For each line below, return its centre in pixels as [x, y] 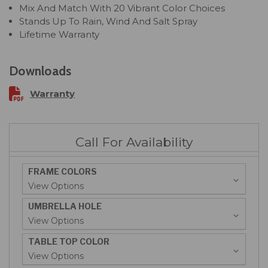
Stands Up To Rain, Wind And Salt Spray [109, 21]
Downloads [40, 71]
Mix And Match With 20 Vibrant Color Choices [122, 8]
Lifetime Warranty [60, 34]
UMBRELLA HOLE [65, 206]
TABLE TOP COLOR [69, 242]
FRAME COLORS [63, 171]
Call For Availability [134, 142]
